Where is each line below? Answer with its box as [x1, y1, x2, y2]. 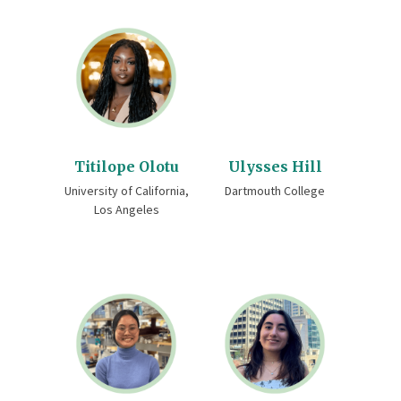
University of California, [64, 183, 189, 199]
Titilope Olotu [73, 158, 179, 175]
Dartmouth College [225, 183, 325, 199]
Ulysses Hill [227, 158, 322, 175]
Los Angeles [93, 201, 159, 218]
